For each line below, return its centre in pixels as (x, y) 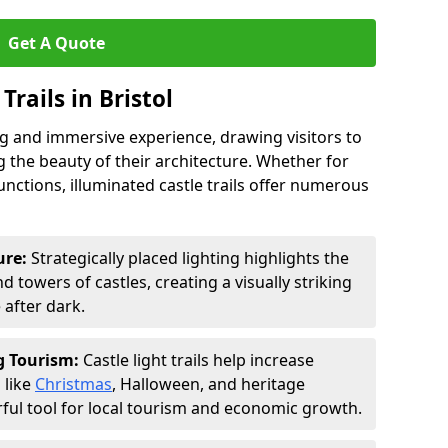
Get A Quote (56, 43)
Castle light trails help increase (198, 360)
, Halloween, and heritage (208, 384)
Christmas (73, 384)
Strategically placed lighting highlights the (188, 258)
